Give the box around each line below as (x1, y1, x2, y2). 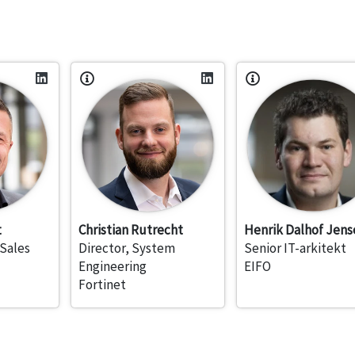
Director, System (78, 239, 175, 258)
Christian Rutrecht (78, 221, 183, 239)
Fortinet (78, 276, 126, 294)
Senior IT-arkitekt (243, 239, 346, 258)
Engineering (78, 258, 147, 276)
